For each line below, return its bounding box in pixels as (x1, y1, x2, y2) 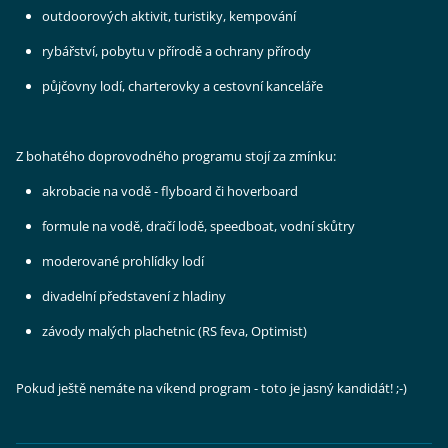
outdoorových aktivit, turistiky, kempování (42, 7, 297, 26)
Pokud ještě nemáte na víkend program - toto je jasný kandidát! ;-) (16, 379, 408, 398)
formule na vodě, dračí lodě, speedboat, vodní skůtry (42, 217, 356, 236)
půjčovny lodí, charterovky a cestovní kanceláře (42, 77, 324, 96)
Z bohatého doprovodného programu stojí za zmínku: (16, 147, 337, 166)
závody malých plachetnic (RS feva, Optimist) (42, 322, 308, 341)
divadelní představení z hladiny (42, 287, 227, 306)
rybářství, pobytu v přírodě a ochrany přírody (42, 42, 312, 61)
